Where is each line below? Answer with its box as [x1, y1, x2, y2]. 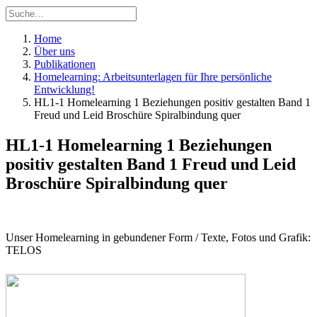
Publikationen [34, 58, 96, 70]
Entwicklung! [34, 83, 95, 96]
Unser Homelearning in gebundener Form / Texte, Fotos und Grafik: [6, 231, 311, 243]
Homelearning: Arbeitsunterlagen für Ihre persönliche [34, 71, 272, 83]
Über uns [34, 45, 75, 57]
